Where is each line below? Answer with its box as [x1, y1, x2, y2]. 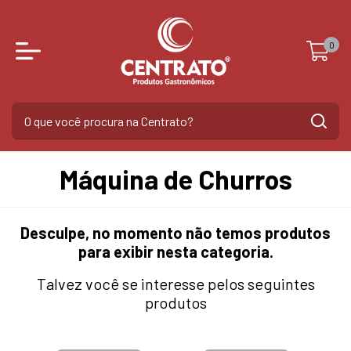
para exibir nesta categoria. [78, 242, 273, 261]
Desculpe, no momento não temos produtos [20, 223, 331, 242]
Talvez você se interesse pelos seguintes [36, 273, 315, 293]
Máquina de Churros [59, 163, 292, 195]
